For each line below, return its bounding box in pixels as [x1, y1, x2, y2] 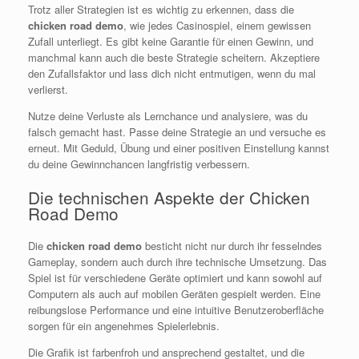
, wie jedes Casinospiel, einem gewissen [123, 17, 311, 33]
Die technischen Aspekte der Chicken [28, 184, 310, 209]
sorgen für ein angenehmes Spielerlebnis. [28, 317, 220, 333]
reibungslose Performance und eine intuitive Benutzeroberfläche [28, 301, 324, 317]
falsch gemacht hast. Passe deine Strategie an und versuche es [28, 123, 326, 139]
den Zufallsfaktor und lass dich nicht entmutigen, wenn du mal [28, 65, 316, 81]
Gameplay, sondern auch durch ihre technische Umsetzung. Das [28, 253, 327, 269]
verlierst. [28, 81, 68, 97]
